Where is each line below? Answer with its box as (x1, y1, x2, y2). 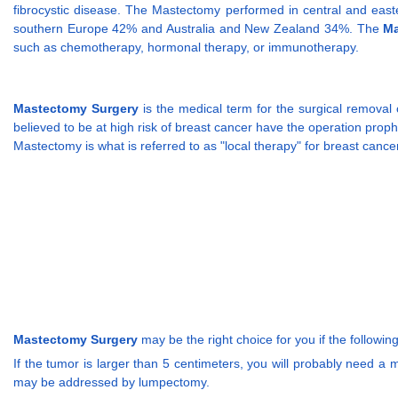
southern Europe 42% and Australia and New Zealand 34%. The (13, 20, 384, 36)
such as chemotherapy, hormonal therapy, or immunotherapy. (13, 39, 359, 54)
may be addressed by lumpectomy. (13, 375, 210, 390)
